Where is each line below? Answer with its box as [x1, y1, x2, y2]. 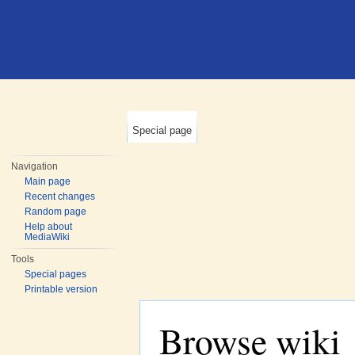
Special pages [25, 269, 87, 280]
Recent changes [25, 191, 96, 202]
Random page [25, 206, 87, 217]
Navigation [11, 161, 59, 172]
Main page [25, 176, 71, 187]
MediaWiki [25, 231, 71, 242]
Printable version [25, 284, 98, 295]
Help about [25, 221, 73, 232]
